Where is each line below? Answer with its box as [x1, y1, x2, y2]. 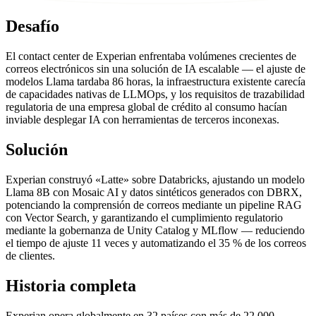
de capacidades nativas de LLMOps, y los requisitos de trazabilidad [6, 87, 305, 100]
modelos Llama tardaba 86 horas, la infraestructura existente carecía [6, 75, 305, 87]
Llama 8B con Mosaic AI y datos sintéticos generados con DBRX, [6, 186, 302, 198]
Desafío [6, 16, 59, 35]
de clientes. [6, 249, 55, 262]
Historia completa [6, 276, 136, 295]
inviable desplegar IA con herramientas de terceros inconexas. [6, 113, 279, 126]
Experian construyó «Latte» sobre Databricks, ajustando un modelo [6, 173, 305, 186]
